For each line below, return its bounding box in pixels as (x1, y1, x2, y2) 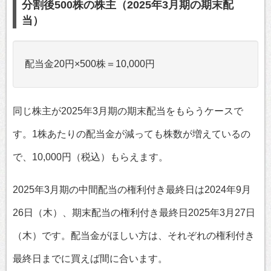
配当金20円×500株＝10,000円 (25, 58, 155, 69)
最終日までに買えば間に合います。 (13, 253, 168, 264)
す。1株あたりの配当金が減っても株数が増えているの (13, 128, 250, 139)
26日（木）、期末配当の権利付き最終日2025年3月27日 (13, 207, 255, 218)
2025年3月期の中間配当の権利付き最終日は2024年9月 (13, 184, 251, 195)
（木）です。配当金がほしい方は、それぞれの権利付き (13, 230, 255, 241)
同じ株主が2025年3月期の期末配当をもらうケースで (13, 105, 243, 116)
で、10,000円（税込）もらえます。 (13, 151, 168, 162)
